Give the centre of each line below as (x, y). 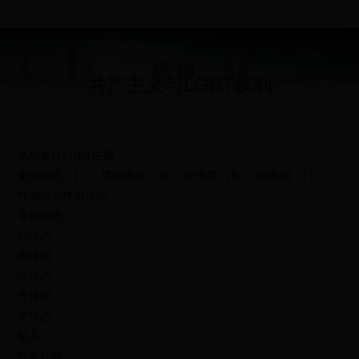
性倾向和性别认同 (63, 196)
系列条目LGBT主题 (67, 155)
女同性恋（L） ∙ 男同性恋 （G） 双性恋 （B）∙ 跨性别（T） (169, 175)
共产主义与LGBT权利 (179, 85)
